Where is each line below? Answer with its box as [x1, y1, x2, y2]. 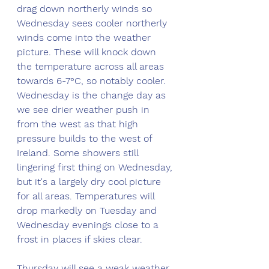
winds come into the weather [17, 32, 154, 44]
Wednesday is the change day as [17, 89, 169, 101]
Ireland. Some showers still [17, 147, 141, 159]
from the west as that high [17, 118, 141, 130]
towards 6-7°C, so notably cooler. [17, 75, 169, 87]
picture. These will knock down [17, 46, 159, 58]
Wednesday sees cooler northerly [17, 17, 170, 29]
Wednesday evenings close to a [17, 219, 162, 231]
